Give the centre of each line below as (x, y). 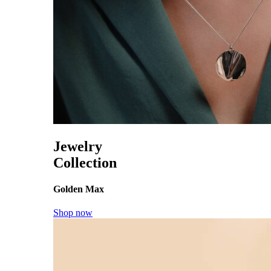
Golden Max (79, 189)
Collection (85, 162)
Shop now (73, 213)
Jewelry (78, 146)
